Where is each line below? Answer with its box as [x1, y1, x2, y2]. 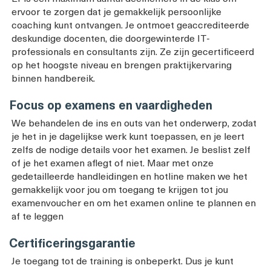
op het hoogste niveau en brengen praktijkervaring [11, 57, 232, 71]
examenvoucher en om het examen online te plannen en [11, 195, 256, 209]
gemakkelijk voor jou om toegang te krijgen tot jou [11, 181, 228, 196]
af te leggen [11, 208, 64, 223]
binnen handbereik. [11, 70, 95, 85]
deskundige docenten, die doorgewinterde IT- [11, 30, 210, 45]
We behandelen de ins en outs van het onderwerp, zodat [11, 115, 256, 129]
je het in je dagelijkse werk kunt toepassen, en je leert [11, 128, 244, 143]
